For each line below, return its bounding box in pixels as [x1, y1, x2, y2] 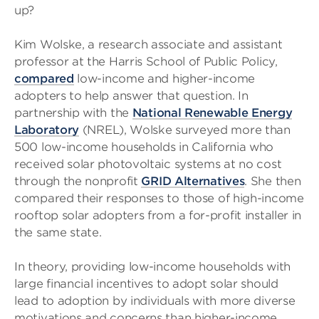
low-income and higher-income [73, 71, 255, 85]
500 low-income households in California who [14, 140, 274, 154]
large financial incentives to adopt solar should [14, 276, 278, 291]
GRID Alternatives [141, 174, 245, 188]
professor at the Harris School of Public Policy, [14, 54, 278, 68]
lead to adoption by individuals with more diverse [14, 293, 296, 308]
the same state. [14, 225, 102, 239]
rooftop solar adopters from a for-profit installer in [14, 208, 302, 222]
